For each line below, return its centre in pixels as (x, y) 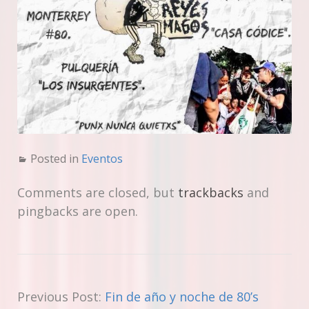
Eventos (102, 159)
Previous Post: (61, 297)
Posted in (56, 159)
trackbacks (211, 193)
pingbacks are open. (78, 211)
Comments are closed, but (98, 193)
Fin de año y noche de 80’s (182, 297)
